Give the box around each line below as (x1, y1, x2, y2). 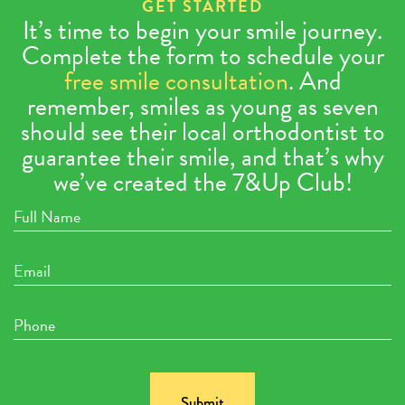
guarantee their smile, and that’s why (21, 138, 384, 176)
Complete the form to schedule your (21, 37, 384, 75)
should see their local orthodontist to (20, 113, 385, 151)
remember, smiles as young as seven (26, 88, 379, 126)
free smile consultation (63, 62, 288, 100)
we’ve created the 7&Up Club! (52, 164, 353, 202)
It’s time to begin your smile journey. (23, 12, 382, 50)
